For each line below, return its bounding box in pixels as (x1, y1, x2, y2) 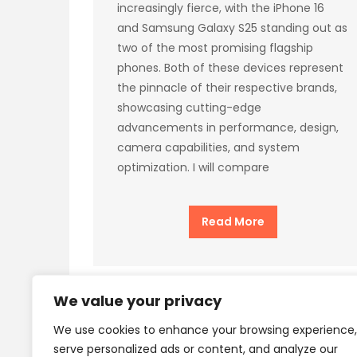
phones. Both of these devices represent (117, 59, 343, 76)
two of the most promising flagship (117, 39, 313, 56)
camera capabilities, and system (117, 139, 300, 155)
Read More (201, 213, 265, 229)
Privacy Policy (93, 331, 168, 347)
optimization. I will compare (117, 159, 269, 175)
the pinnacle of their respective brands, (117, 79, 337, 96)
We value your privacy (53, 291, 222, 311)
